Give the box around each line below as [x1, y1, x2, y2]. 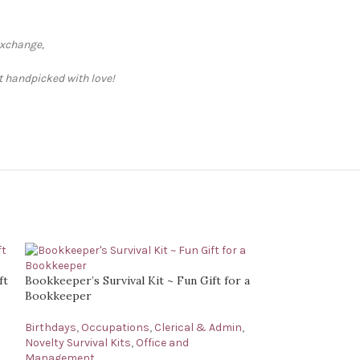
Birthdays [24, 321, 76, 334]
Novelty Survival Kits [24, 336, 131, 350]
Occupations [80, 321, 149, 334]
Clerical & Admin [153, 321, 242, 334]
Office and [135, 336, 189, 350]
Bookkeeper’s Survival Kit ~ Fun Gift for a [24, 273, 250, 288]
